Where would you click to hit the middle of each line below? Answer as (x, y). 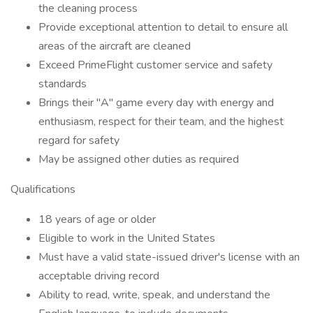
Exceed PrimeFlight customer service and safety (155, 65)
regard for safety (79, 140)
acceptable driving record (99, 276)
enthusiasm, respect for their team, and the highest (161, 122)
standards (63, 84)
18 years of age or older (97, 219)
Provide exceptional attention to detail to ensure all (163, 27)
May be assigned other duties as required (139, 159)
